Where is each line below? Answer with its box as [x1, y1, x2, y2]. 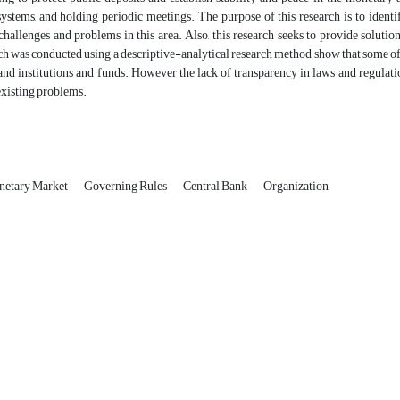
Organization [263, 174, 329, 199]
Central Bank [183, 174, 249, 199]
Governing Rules [84, 174, 169, 199]
